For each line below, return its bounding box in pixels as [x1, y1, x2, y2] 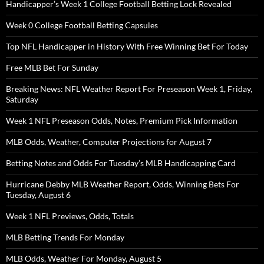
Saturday [6, 94, 38, 105]
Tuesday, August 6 [6, 190, 71, 200]
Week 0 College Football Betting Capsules [6, 20, 158, 31]
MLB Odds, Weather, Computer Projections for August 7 [6, 137, 212, 147]
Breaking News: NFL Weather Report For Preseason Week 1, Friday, [6, 84, 252, 94]
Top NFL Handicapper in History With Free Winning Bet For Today [6, 41, 248, 52]
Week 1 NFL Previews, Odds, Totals [6, 211, 134, 222]
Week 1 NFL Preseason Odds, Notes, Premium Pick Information [6, 115, 237, 126]
